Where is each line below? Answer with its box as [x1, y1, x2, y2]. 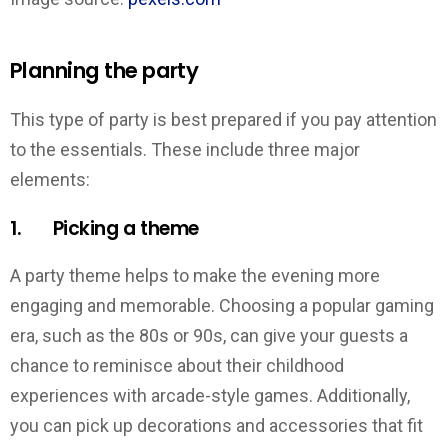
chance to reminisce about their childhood [10, 355, 344, 377]
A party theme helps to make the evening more [10, 265, 380, 287]
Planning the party [10, 55, 199, 85]
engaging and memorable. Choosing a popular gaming [10, 295, 434, 317]
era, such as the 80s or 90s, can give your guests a [10, 325, 408, 347]
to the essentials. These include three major [10, 139, 360, 161]
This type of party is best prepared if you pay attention [10, 109, 437, 131]
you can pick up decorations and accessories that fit [10, 415, 423, 437]
